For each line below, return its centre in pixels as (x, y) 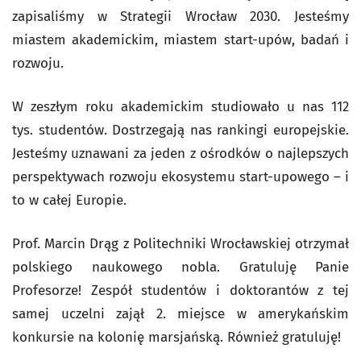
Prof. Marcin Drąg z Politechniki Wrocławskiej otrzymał (180, 244)
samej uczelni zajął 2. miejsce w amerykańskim (180, 314)
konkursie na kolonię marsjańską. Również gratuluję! (176, 337)
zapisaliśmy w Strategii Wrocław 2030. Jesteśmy (180, 17)
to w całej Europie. (69, 200)
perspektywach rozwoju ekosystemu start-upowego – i (180, 177)
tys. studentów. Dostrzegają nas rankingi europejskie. (180, 130)
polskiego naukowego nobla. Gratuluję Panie (180, 267)
